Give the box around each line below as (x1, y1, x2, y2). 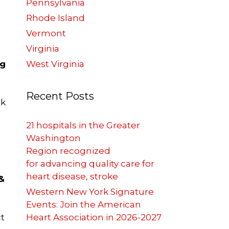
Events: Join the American (26, 199, 141, 210)
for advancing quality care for (26, 158, 154, 169)
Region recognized (26, 146, 110, 156)
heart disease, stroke (26, 171, 120, 182)
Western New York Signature (26, 187, 154, 197)
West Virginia (26, 59, 84, 70)
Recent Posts (26, 90, 94, 103)
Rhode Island (26, 13, 85, 24)
